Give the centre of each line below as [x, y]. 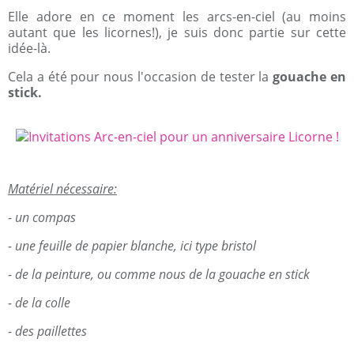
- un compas [42, 217]
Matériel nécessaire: [62, 189]
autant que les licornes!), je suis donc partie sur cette [177, 32]
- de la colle [39, 303]
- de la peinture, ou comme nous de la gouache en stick [159, 274]
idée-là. [29, 48]
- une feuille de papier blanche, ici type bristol [132, 246]
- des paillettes [47, 331]
